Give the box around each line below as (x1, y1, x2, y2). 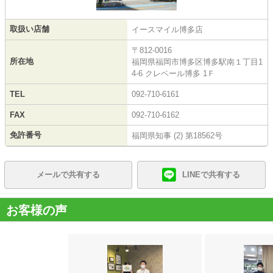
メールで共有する (37, 169, 101, 179)
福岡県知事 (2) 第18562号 (132, 130, 222, 140)
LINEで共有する (182, 169, 241, 179)
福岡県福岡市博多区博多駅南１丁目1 (132, 57, 263, 66)
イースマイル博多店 (132, 24, 203, 34)
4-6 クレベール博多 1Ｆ (132, 68, 215, 78)
